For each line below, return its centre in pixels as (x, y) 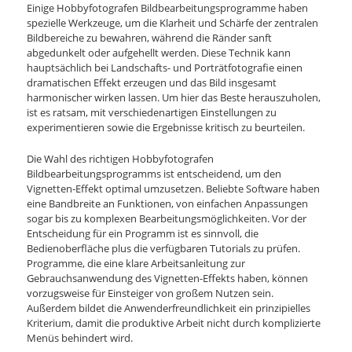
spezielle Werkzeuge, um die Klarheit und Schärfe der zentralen (173, 23)
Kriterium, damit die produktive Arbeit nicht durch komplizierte (174, 323)
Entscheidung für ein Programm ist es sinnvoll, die (143, 234)
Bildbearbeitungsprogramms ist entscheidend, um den (154, 174)
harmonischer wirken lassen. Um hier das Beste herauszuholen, (174, 98)
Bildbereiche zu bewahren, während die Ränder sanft (150, 38)
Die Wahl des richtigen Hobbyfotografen (121, 159)
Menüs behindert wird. (80, 338)
